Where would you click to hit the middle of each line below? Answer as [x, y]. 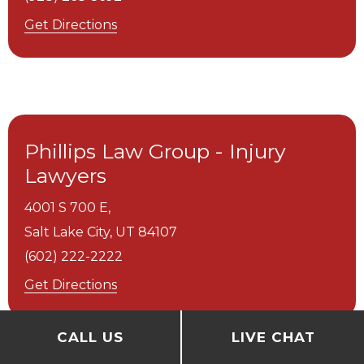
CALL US [90, 337]
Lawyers [65, 175]
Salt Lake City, [68, 232]
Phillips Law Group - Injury [155, 151]
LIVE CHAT [273, 337]
